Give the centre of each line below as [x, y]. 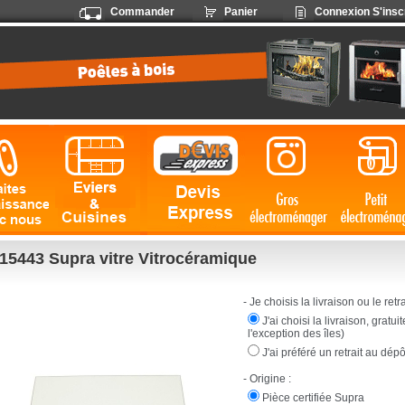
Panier [240, 12]
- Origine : [267, 379]
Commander [142, 12]
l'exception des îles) [296, 334]
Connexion [342, 12]
